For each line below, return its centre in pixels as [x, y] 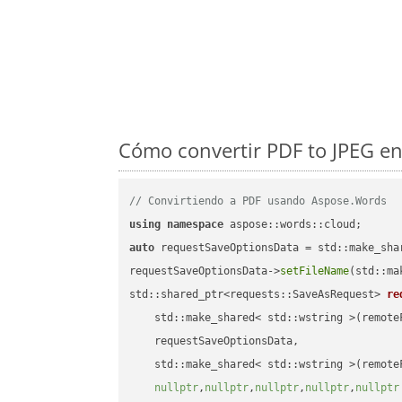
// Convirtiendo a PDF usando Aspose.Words [258, 201]
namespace [196, 225]
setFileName [315, 271]
